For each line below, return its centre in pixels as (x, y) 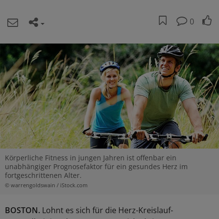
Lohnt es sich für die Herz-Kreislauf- (107, 210)
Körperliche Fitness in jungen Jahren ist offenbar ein (91, 157)
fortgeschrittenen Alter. (43, 175)
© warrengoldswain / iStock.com (46, 186)
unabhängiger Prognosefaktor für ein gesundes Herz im (96, 166)
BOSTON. (22, 210)
